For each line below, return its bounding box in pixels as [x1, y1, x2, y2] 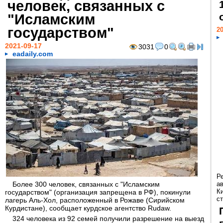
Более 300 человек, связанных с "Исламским [12, 180, 160, 188]
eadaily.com [12, 50, 53, 58]
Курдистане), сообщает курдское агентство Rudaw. [5, 204, 171, 212]
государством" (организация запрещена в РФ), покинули [5, 188, 191, 196]
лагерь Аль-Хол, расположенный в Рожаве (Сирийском [5, 196, 185, 204]
